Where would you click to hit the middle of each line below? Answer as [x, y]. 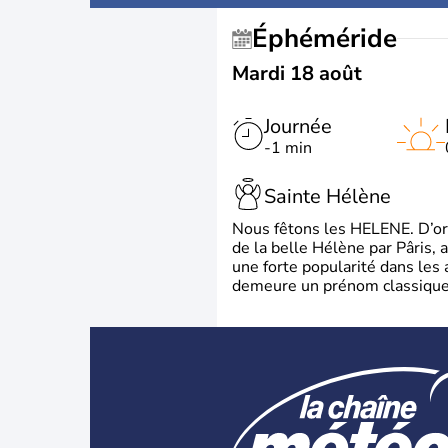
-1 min [288, 148]
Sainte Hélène [327, 196]
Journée [298, 126]
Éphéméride [332, 38]
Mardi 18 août [297, 73]
